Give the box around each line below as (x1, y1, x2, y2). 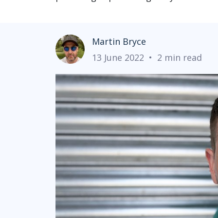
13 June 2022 (92, 51, 144, 63)
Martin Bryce (92, 35, 146, 47)
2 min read (157, 51, 202, 63)
